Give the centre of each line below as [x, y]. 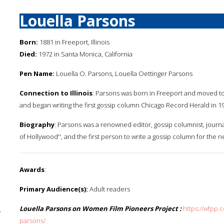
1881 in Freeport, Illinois [74, 42]
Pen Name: [37, 73]
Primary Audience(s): [54, 189]
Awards [32, 169]
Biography [37, 124]
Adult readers [109, 189]
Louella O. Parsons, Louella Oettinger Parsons [123, 73]
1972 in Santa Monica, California [85, 54]
